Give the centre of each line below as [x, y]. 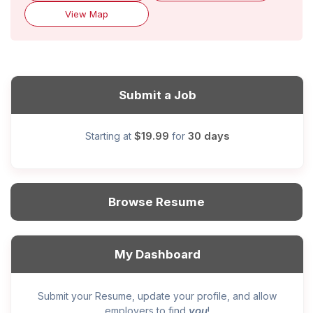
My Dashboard [157, 254]
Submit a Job [157, 95]
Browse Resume [156, 202]
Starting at [109, 136]
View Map [86, 14]
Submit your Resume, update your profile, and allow [157, 296]
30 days [209, 136]
